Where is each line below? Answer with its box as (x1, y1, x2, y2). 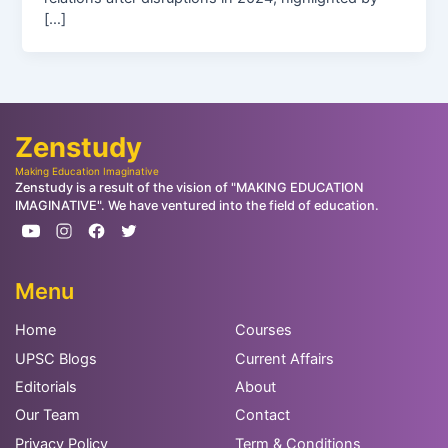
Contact (234, 406, 290, 425)
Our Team (14, 406, 80, 425)
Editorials (14, 377, 77, 396)
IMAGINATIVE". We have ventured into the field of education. (14, 197, 379, 213)
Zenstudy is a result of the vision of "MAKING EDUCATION (14, 179, 364, 195)
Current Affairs (234, 349, 334, 368)
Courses (234, 321, 292, 340)
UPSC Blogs (14, 349, 97, 368)
